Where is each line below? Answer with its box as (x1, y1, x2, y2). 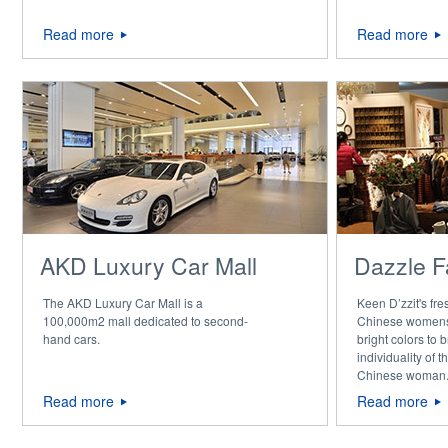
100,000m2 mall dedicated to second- (43, 312, 248, 329)
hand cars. (43, 330, 100, 347)
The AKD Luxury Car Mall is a (43, 294, 203, 311)
